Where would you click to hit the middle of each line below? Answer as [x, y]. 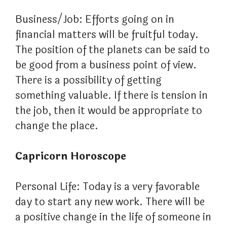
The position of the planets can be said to [112, 50]
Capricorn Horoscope [71, 157]
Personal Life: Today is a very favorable [107, 187]
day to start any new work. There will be [110, 202]
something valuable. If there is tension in [111, 96]
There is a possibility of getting [88, 81]
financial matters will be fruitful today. [107, 35]
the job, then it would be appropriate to [109, 111]
